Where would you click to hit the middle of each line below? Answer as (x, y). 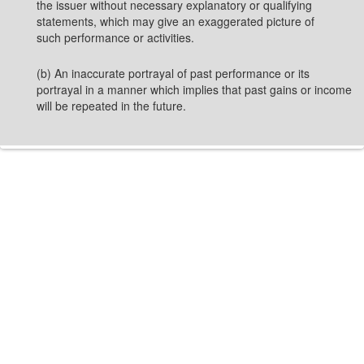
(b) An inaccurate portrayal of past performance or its (173, 73)
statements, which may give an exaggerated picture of (175, 21)
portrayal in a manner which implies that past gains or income (194, 89)
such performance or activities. (115, 37)
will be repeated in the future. (111, 106)
